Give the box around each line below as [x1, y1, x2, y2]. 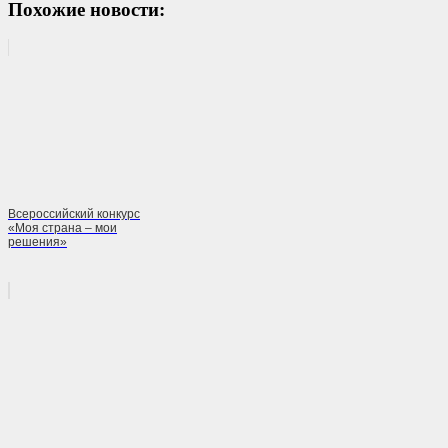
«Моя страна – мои [8, 221, 117, 236]
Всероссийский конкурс [8, 207, 140, 222]
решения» [8, 235, 67, 250]
